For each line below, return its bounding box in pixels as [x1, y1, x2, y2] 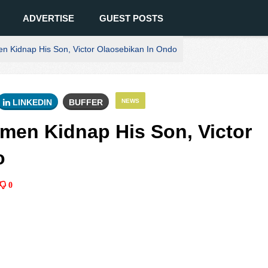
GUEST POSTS [99, 13, 163, 23]
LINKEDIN [10, 98, 52, 107]
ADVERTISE [23, 13, 74, 23]
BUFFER [69, 98, 103, 107]
